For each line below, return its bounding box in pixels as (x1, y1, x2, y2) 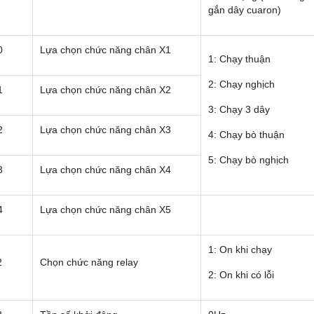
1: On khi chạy (208, 244, 272, 256)
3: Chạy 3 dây (208, 104, 270, 116)
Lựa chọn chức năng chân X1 (40, 44, 171, 56)
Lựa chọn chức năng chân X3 (40, 124, 171, 136)
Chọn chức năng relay (40, 257, 138, 268)
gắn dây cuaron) (208, 4, 281, 16)
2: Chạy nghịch (208, 78, 275, 90)
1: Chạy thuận (208, 53, 271, 65)
